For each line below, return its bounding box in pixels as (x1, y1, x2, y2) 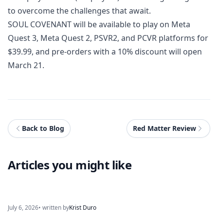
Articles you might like (8, 157, 132, 173)
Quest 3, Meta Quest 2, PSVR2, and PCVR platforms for (8, 33, 208, 43)
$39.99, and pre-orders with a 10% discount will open (8, 46, 202, 57)
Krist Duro (69, 203, 96, 212)
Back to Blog (22, 124, 64, 133)
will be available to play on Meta (72, 19, 190, 30)
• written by (38, 203, 69, 212)
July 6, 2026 (8, 203, 38, 212)
